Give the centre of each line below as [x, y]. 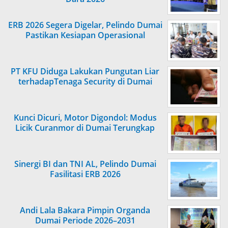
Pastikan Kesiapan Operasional [85, 35]
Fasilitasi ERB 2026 [85, 174]
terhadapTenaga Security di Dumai [85, 82]
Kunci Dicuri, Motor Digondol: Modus [85, 118]
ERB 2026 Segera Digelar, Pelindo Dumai [85, 25]
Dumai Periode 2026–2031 [85, 221]
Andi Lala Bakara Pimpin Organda [85, 210]
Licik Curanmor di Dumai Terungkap [85, 128]
